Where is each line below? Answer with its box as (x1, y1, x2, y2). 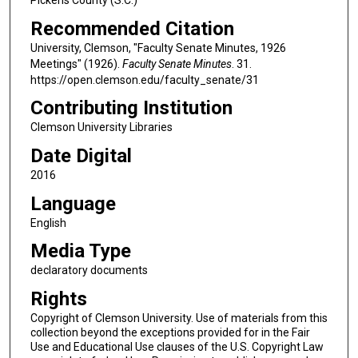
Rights (30, 287, 87, 310)
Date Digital (30, 144, 132, 167)
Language (30, 192, 116, 215)
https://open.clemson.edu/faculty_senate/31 (30, 73, 259, 86)
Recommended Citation (30, 17, 234, 40)
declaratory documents (30, 264, 148, 277)
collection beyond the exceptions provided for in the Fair (30, 325, 310, 339)
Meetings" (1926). (30, 57, 122, 70)
